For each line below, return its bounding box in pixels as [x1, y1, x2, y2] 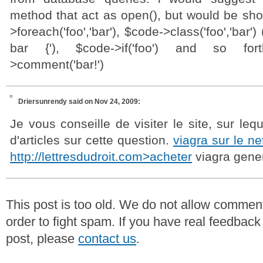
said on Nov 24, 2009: [69, 97, 140, 106]
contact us [78, 231, 136, 246]
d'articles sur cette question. [10, 133, 173, 147]
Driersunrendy [18, 97, 69, 106]
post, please [6, 231, 78, 246]
